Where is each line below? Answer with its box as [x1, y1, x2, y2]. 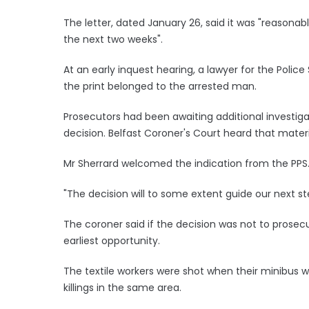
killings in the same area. [63, 280, 181, 295]
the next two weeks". [63, 32, 163, 46]
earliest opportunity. [63, 233, 160, 248]
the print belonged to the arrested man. [63, 79, 257, 93]
